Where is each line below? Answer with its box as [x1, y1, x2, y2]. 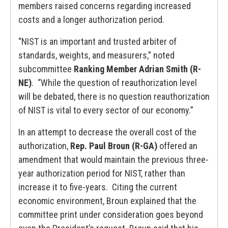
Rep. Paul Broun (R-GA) [70, 140, 157, 151]
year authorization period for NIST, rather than [18, 168, 185, 179]
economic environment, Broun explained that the [18, 195, 196, 206]
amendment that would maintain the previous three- [18, 154, 209, 165]
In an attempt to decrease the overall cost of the [18, 127, 196, 137]
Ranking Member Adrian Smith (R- [74, 64, 201, 74]
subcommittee [18, 64, 74, 74]
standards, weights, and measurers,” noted [18, 50, 175, 61]
